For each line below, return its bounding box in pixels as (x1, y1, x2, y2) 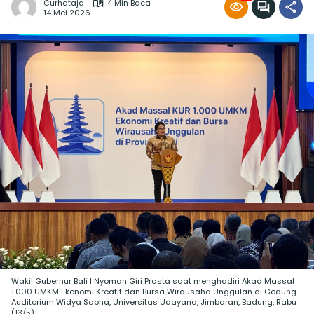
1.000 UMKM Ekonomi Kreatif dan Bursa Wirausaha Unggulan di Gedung (11, 286, 296, 298)
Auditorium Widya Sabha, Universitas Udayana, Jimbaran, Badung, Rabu (11, 296, 296, 308)
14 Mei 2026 (43, 6, 90, 18)
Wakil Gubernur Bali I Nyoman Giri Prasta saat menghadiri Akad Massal (11, 275, 294, 287)
